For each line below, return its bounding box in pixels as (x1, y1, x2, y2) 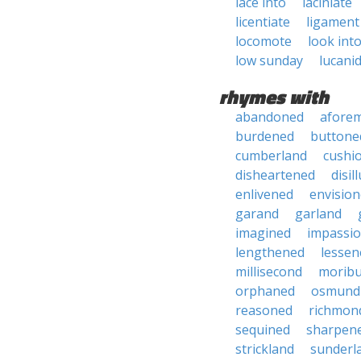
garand (235, 205, 279, 222)
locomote (235, 32, 292, 50)
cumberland (235, 147, 307, 164)
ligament (306, 13, 359, 31)
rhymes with (219, 82, 329, 111)
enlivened (235, 185, 293, 203)
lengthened (235, 243, 305, 261)
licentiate (235, 13, 290, 31)
